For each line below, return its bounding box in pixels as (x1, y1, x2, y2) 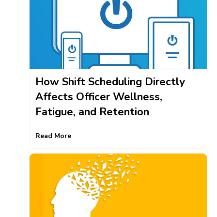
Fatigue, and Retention (35, 104, 149, 119)
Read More (35, 131, 71, 140)
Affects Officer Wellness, (35, 89, 162, 104)
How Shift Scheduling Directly (35, 74, 185, 89)
